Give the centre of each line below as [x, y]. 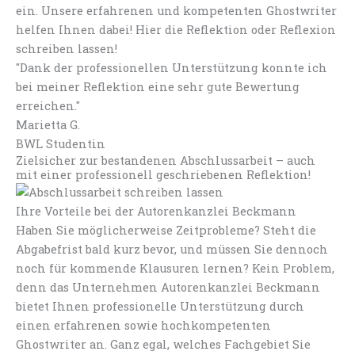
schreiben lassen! [67, 48]
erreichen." [48, 105]
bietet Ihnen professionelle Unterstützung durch [160, 306]
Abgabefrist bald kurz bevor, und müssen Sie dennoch [172, 249]
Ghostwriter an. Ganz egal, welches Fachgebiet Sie [163, 344]
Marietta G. [48, 124]
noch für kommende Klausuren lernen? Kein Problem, [175, 268]
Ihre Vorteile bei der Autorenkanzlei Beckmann [156, 211]
